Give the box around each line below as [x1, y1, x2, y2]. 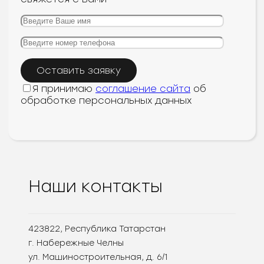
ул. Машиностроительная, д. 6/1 [28, 252, 167, 263]
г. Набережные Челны [28, 238, 124, 249]
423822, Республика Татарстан [28, 224, 166, 235]
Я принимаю [32, 83, 95, 95]
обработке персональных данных [21, 95, 192, 107]
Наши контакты [28, 176, 163, 197]
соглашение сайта [95, 83, 190, 95]
